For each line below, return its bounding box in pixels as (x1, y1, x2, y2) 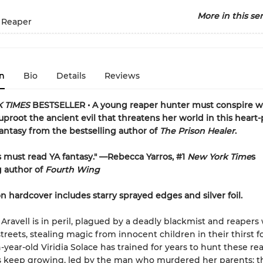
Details (56, 70, 86, 81)
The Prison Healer (159, 126, 235, 136)
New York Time (187, 151, 251, 162)
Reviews (104, 70, 140, 81)
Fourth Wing (45, 164, 100, 175)
